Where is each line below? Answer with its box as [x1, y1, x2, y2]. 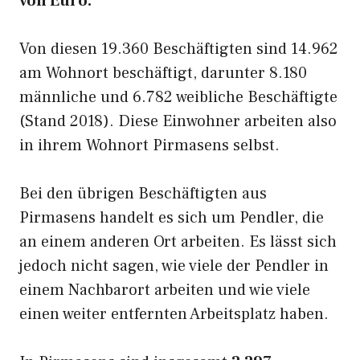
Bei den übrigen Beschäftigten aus [19, 183, 267, 204]
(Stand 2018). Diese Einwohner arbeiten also [19, 111, 337, 132]
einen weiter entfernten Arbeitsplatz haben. [19, 304, 329, 325]
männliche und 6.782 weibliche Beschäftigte [19, 87, 337, 108]
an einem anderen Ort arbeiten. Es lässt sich [19, 231, 337, 252]
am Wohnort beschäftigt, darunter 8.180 [19, 63, 307, 84]
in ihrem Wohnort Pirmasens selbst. [19, 135, 280, 156]
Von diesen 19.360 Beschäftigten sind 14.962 [19, 39, 338, 59]
